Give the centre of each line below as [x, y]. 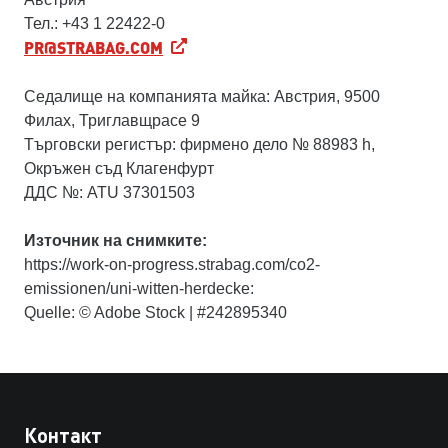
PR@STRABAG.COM [93, 47]
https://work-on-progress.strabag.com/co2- [172, 264]
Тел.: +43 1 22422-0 [94, 23]
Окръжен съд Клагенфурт [119, 168]
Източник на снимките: [115, 240]
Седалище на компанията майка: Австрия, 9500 [202, 96]
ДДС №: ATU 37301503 [109, 192]
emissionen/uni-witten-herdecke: [139, 288]
